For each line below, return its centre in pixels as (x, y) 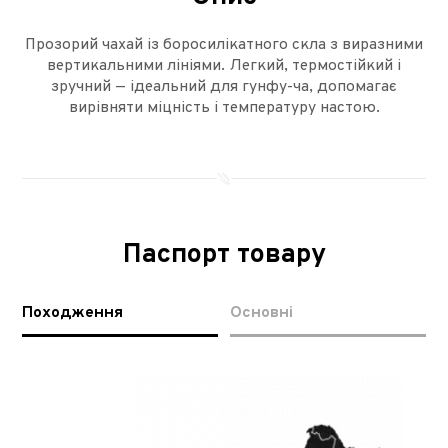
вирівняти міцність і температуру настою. (224, 107)
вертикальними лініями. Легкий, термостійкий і (224, 65)
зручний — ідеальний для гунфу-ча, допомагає (224, 86)
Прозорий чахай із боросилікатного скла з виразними (224, 44)
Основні (261, 312)
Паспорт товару (224, 254)
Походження (73, 312)
